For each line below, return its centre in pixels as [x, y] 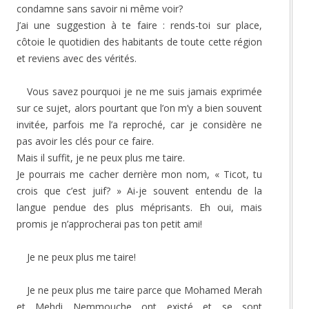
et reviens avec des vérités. [77, 58]
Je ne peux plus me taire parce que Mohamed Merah [144, 290]
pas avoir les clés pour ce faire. [85, 141]
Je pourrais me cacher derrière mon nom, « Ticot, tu [139, 174]
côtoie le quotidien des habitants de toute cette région [139, 41]
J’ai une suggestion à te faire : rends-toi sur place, [139, 25]
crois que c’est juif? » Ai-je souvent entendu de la [139, 190]
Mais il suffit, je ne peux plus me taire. [101, 157]
